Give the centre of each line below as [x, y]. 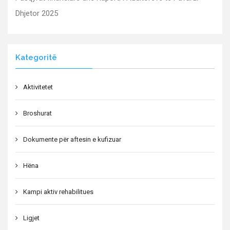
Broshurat [37, 113]
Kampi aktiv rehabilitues [58, 191]
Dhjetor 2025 [37, 13]
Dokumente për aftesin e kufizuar [72, 139]
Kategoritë [36, 57]
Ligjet [31, 218]
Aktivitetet [38, 87]
